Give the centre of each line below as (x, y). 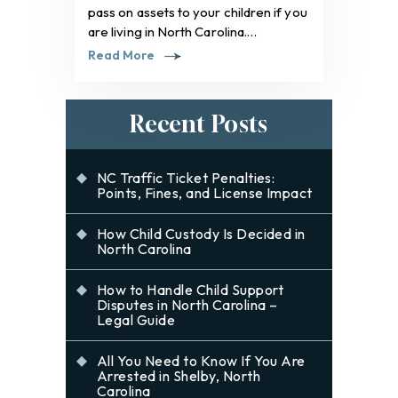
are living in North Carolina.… (173, 31)
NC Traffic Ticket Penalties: (186, 177)
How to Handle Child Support (191, 289)
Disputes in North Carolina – (187, 304)
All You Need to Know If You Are (201, 360)
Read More (122, 55)
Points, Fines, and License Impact (205, 192)
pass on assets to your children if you (198, 12)
